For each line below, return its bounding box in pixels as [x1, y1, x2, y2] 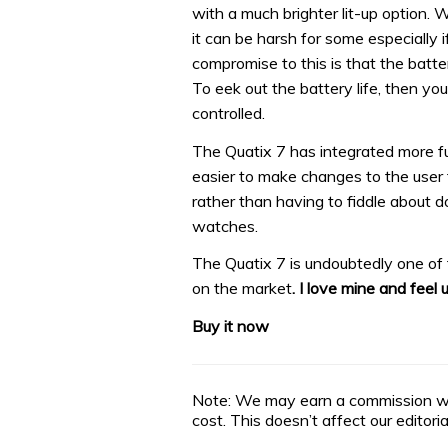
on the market [192, 278, 292, 299]
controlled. [192, 103, 265, 124]
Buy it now [192, 315, 269, 336]
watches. [192, 215, 258, 236]
